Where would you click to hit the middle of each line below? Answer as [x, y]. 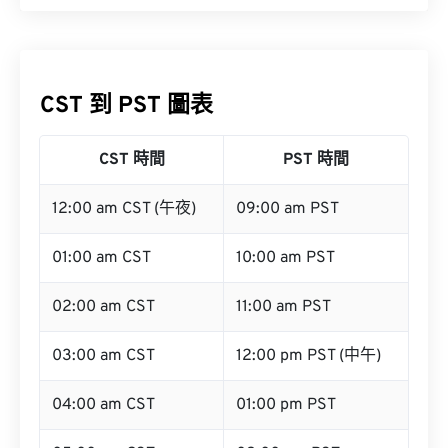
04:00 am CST [103, 405]
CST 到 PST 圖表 [126, 106]
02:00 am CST [103, 307]
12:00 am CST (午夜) [124, 209]
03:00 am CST [103, 356]
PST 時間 [316, 160]
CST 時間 [131, 160]
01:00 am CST [101, 258]
